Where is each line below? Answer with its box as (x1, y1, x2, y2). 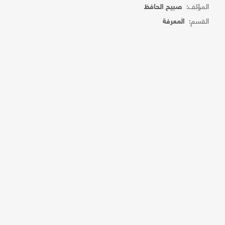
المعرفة (163, 18, 185, 26)
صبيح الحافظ (144, 3, 183, 12)
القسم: (185, 14, 209, 27)
